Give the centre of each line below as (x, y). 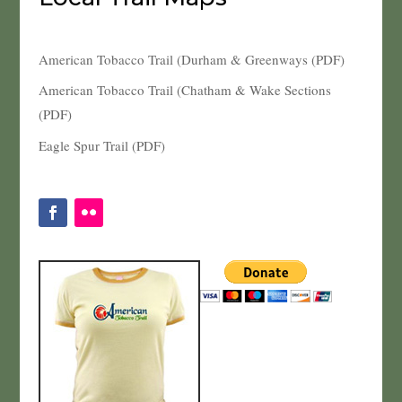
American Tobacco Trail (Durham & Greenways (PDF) (191, 59)
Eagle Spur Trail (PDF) (101, 145)
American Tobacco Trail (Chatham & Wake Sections (184, 90)
